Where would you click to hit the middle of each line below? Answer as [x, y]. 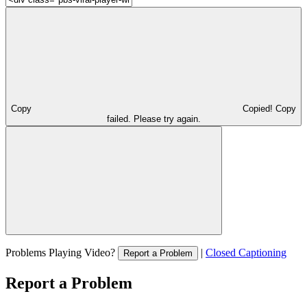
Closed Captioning [246, 252]
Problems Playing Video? [62, 252]
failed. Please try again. [153, 119]
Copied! [259, 108]
